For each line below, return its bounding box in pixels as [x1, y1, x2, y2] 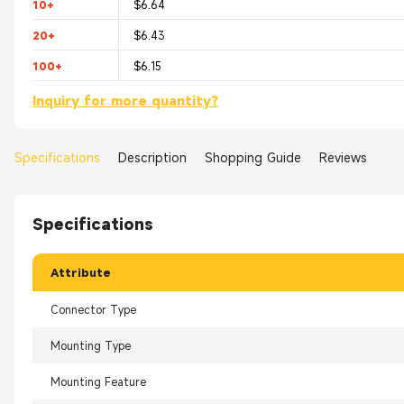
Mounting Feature [50, 374, 146, 390]
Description [118, 148, 187, 166]
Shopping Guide [205, 148, 301, 166]
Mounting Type [50, 338, 131, 353]
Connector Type [50, 302, 136, 317]
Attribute [50, 265, 111, 280]
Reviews [319, 148, 367, 166]
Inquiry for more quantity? [32, 92, 218, 110]
